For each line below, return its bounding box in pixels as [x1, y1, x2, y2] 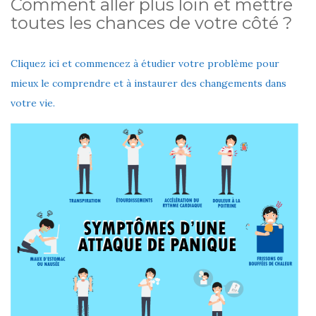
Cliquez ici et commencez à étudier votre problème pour [11, 57, 279, 71]
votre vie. [11, 97, 55, 110]
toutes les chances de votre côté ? [11, 13, 293, 34]
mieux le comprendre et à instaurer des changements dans [11, 77, 286, 90]
